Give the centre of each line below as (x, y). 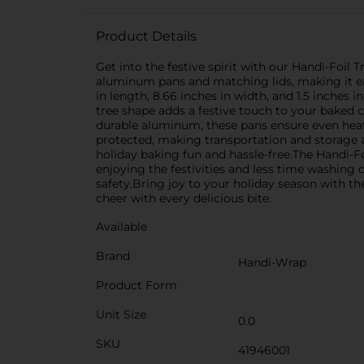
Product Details (146, 36)
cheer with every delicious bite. (184, 198)
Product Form (136, 285)
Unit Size (121, 314)
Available (121, 227)
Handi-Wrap (272, 262)
